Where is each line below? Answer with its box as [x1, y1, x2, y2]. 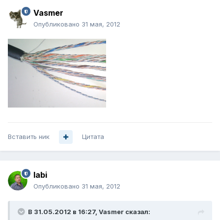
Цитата [82, 133, 104, 141]
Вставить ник [8, 133, 50, 141]
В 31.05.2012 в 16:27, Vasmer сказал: [28, 208, 150, 216]
